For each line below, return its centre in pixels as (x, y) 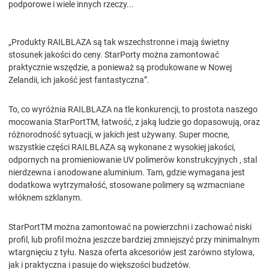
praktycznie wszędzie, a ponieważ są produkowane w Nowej (120, 68)
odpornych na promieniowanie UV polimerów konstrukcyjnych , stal (133, 160)
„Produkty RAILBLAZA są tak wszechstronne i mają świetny (119, 42)
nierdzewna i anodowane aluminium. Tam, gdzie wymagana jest (127, 173)
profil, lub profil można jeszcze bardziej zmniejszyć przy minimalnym (134, 240)
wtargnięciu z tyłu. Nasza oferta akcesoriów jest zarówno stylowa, (131, 252)
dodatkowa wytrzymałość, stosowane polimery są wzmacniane (126, 185)
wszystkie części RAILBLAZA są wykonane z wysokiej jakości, (122, 147)
